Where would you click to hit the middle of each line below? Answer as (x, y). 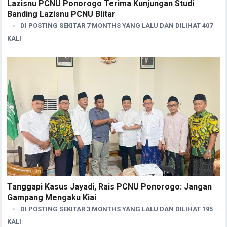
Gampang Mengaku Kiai (52, 198)
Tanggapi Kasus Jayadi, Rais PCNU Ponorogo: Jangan (110, 187)
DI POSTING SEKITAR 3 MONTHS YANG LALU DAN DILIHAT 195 (117, 209)
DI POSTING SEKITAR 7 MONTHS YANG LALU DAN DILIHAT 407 (117, 25)
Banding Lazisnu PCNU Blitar (62, 14)
